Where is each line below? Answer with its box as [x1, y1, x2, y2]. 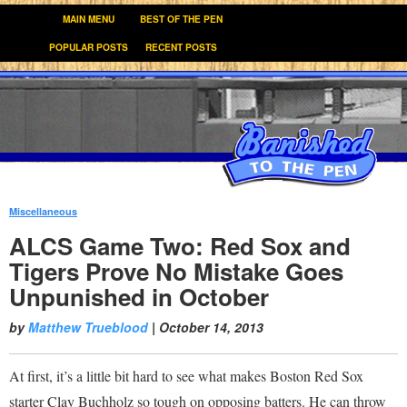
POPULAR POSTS [49, 41, 128, 54]
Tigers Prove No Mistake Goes [9, 254, 343, 288]
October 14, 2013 [159, 318, 263, 336]
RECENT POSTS [145, 41, 217, 54]
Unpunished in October [9, 280, 269, 313]
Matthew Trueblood [28, 318, 148, 336]
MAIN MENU [63, 13, 114, 25]
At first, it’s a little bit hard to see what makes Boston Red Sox [9, 366, 363, 385]
